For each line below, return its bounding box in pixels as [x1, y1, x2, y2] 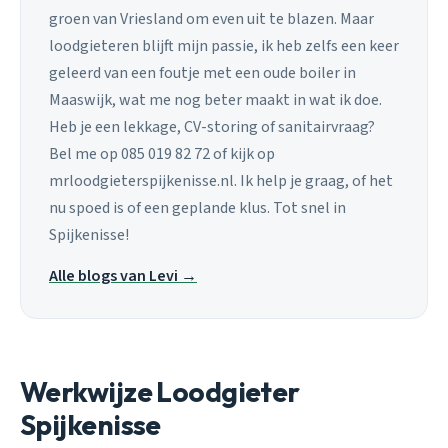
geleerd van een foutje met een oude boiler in [49, 61, 356, 84]
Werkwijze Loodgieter [20, 374, 300, 410]
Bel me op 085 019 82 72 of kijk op [49, 142, 275, 165]
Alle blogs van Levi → [49, 265, 197, 288]
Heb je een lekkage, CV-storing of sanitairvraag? [49, 115, 375, 138]
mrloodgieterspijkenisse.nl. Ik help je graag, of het [49, 169, 393, 192]
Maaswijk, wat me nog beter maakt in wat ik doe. [49, 88, 382, 111]
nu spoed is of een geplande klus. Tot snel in [49, 196, 346, 219]
